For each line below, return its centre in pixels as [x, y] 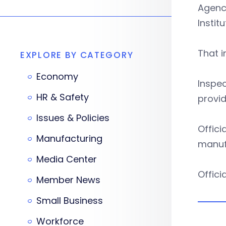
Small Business [70, 201]
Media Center [67, 159]
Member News [68, 180]
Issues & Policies [73, 118]
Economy [57, 76]
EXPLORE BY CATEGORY [77, 55]
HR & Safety [63, 97]
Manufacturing [69, 138]
